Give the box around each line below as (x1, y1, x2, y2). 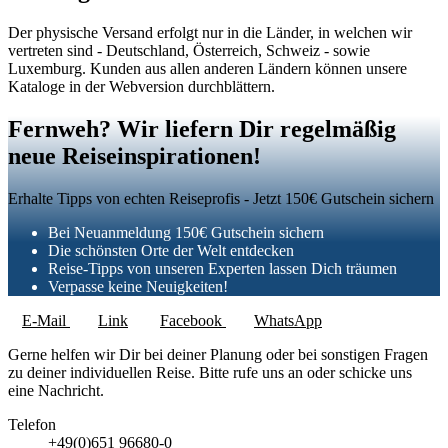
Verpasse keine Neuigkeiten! (48, 277, 228, 295)
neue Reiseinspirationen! (8, 142, 261, 169)
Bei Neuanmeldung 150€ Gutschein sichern (48, 223, 324, 241)
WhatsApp (254, 311, 322, 329)
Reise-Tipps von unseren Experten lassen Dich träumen (48, 259, 397, 277)
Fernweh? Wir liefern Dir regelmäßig (8, 115, 396, 142)
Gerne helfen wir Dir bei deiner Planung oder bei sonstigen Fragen (8, 345, 428, 363)
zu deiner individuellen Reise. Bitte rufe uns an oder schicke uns (8, 363, 412, 381)
